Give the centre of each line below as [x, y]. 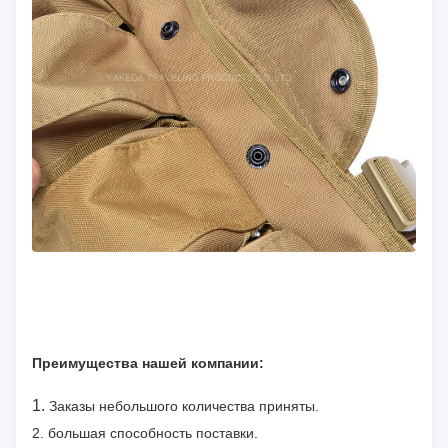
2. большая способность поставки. [145, 433]
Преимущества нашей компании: [148, 363]
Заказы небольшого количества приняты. [184, 406]
